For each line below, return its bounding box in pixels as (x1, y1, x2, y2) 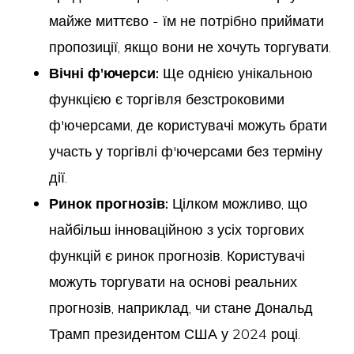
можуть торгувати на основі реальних (49, 273, 298, 291)
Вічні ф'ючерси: (49, 64, 160, 82)
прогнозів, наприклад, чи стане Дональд (49, 299, 314, 317)
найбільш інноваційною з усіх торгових (49, 220, 305, 239)
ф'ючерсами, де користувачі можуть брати (49, 116, 328, 134)
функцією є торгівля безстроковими (49, 90, 285, 108)
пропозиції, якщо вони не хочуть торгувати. (49, 38, 332, 56)
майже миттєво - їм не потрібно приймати (49, 12, 325, 30)
